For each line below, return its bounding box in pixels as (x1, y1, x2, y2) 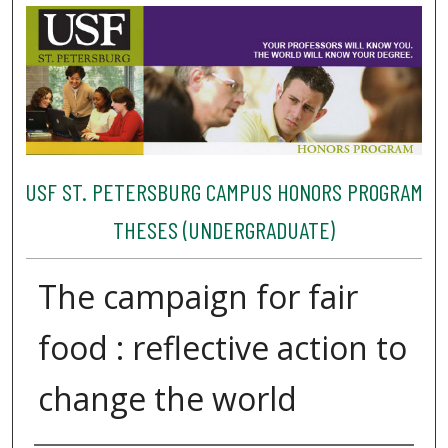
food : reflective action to (37, 325, 407, 369)
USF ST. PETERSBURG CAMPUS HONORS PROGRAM (24, 177, 423, 207)
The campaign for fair (37, 274, 358, 318)
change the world (37, 376, 297, 420)
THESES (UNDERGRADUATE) (112, 215, 335, 245)
